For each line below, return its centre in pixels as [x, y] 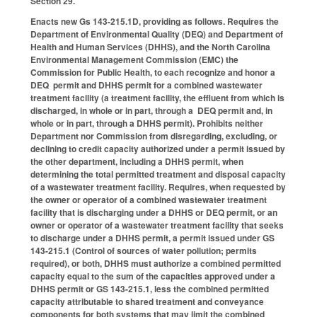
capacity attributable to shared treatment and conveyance [147, 301]
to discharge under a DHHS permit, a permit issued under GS [152, 237]
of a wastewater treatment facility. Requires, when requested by [158, 186]
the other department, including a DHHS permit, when [137, 161]
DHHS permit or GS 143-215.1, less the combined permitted [150, 288]
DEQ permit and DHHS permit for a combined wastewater [146, 85]
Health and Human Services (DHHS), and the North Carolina [150, 46]
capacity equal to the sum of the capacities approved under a [153, 276]
